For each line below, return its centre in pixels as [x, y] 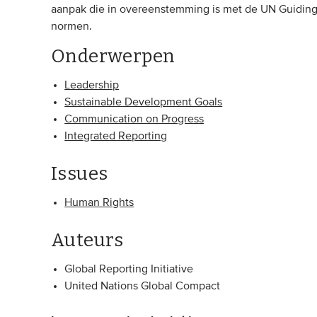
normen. [71, 27]
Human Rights [99, 203]
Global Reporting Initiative [129, 269]
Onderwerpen [113, 56]
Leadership [92, 85]
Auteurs [87, 240]
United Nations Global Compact [143, 286]
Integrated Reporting [116, 136]
